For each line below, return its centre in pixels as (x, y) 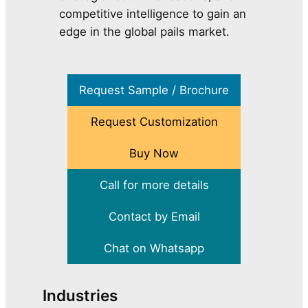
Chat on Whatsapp (154, 249)
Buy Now (154, 154)
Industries (80, 296)
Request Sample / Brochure (154, 90)
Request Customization (154, 122)
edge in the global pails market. (145, 32)
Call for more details (154, 185)
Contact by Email (154, 217)
